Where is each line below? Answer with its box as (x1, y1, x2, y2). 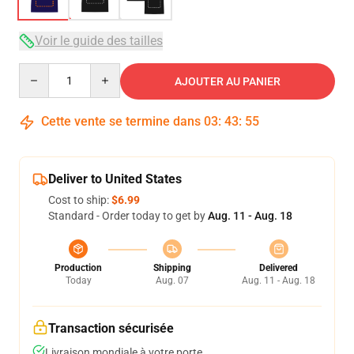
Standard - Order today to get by (48, 209, 208, 222)
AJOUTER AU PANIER (175, 75, 281, 88)
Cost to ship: (48, 194, 111, 206)
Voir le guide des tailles (35, 33, 163, 48)
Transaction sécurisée (48, 321, 174, 336)
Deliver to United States (48, 171, 182, 186)
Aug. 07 (155, 275, 189, 286)
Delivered (259, 262, 298, 273)
